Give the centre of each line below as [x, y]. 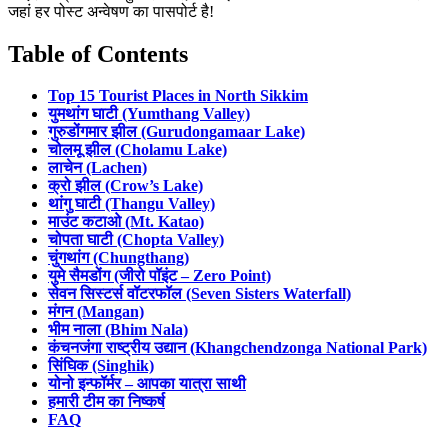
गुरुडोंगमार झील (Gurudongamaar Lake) [176, 132]
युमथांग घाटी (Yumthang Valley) [149, 114]
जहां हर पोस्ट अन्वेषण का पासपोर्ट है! [111, 11]
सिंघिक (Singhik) [101, 366]
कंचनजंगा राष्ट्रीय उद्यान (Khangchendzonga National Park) [237, 348]
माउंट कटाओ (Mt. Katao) [126, 222]
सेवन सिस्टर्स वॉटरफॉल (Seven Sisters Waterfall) [199, 294]
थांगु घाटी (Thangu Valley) [131, 204]
